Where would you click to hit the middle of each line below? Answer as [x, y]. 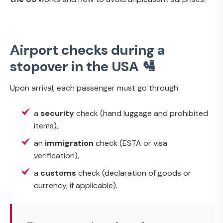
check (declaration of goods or [134, 173]
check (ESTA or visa [130, 143]
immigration [69, 143]
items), [46, 125]
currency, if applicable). [76, 185]
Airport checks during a [87, 50]
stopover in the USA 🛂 [83, 66]
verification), [56, 155]
